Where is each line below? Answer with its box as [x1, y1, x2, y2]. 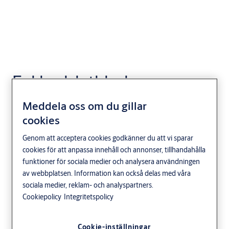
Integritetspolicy [64, 192, 114, 201]
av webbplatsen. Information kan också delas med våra [22, 168, 191, 178]
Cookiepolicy [22, 192, 62, 201]
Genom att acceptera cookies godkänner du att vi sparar [22, 133, 194, 143]
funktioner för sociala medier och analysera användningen [22, 156, 200, 166]
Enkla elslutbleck [12, 71, 132, 92]
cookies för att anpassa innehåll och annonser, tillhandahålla [22, 145, 206, 154]
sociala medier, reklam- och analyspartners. [22, 180, 154, 190]
